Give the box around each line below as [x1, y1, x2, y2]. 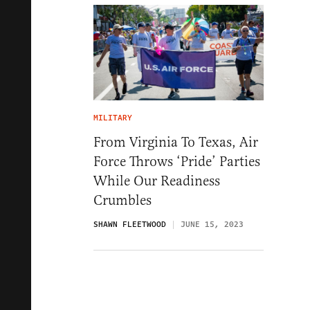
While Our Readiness [93, 172, 220, 190]
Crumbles [93, 192, 152, 210]
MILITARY [93, 112, 132, 125]
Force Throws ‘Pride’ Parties [93, 153, 260, 171]
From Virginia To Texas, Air [93, 134, 258, 152]
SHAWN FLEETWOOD [93, 219, 166, 231]
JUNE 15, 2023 [181, 219, 244, 231]
